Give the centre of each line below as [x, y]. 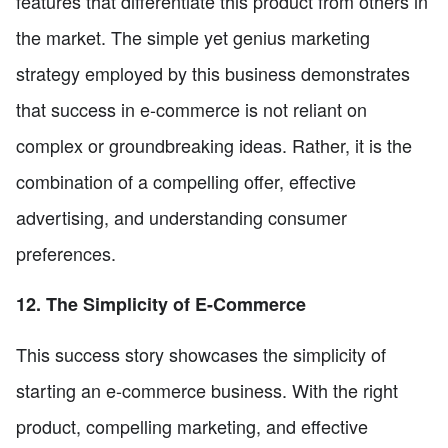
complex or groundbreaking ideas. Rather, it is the [214, 144]
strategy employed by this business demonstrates [213, 72]
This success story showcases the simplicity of [201, 353]
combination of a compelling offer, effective [186, 180]
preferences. [66, 252]
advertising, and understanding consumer [181, 216]
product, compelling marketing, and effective [192, 425]
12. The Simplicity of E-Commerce [161, 303]
